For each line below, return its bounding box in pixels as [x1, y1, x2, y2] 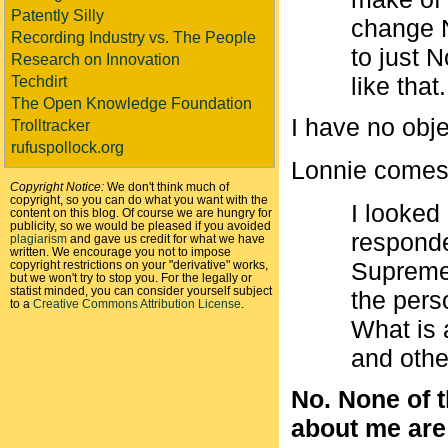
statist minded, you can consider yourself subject [10, 284, 272, 297]
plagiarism [10, 232, 67, 245]
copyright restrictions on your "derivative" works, [10, 258, 268, 271]
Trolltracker [11, 117, 90, 134]
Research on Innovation [11, 51, 180, 68]
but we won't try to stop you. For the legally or [10, 271, 252, 284]
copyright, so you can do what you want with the [10, 193, 268, 206]
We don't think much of [104, 180, 229, 193]
